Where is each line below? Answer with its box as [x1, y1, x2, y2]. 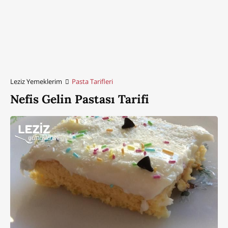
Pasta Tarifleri [72, 76, 113, 86]
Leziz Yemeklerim [10, 76, 62, 86]
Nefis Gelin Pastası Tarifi [10, 91, 149, 106]
